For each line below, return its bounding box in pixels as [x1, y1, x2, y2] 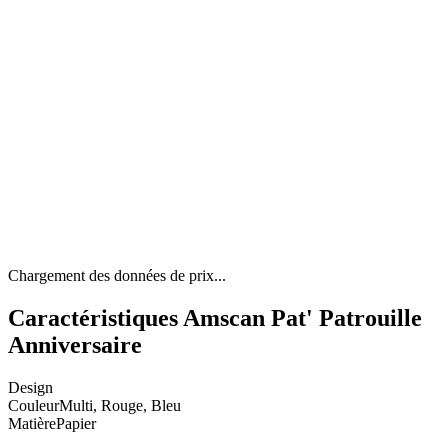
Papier [56, 415, 96, 433]
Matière [8, 415, 56, 433]
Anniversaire [8, 332, 142, 359]
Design [8, 379, 53, 397]
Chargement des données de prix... [8, 267, 226, 285]
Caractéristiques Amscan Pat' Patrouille [8, 305, 422, 332]
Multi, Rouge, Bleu [59, 397, 181, 415]
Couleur [8, 397, 59, 415]
